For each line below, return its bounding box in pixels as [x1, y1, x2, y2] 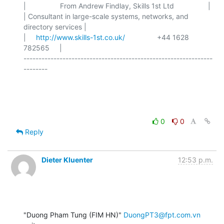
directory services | [23, 22, 86, 31]
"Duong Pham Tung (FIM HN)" [23, 210, 123, 219]
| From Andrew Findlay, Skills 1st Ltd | [23, 1, 210, 10]
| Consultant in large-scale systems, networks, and [23, 11, 188, 20]
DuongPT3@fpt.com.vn [123, 210, 200, 219]
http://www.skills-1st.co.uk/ [36, 32, 125, 41]
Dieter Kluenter [41, 155, 93, 164]
